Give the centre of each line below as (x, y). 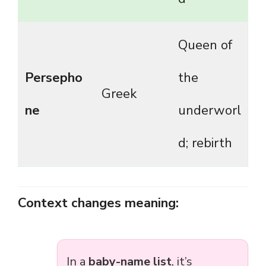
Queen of (205, 45)
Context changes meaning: (98, 203)
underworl (210, 111)
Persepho (54, 78)
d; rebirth (205, 143)
